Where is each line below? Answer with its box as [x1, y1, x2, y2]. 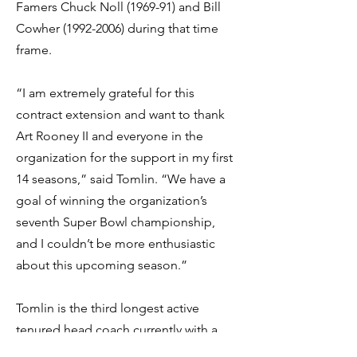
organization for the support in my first [16, 150, 233, 165]
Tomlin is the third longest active [16, 300, 199, 316]
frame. [16, 42, 52, 57]
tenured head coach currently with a [16, 322, 218, 337]
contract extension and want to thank [16, 107, 225, 122]
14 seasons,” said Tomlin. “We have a [16, 171, 226, 186]
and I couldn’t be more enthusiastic [16, 236, 215, 251]
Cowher [16, 21, 63, 36]
